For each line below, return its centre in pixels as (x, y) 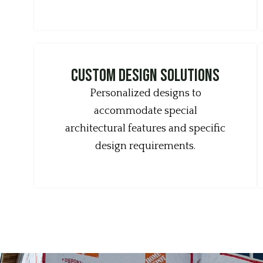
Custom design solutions (146, 76)
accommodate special (145, 111)
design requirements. (146, 146)
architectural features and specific (146, 129)
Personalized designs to (145, 93)
